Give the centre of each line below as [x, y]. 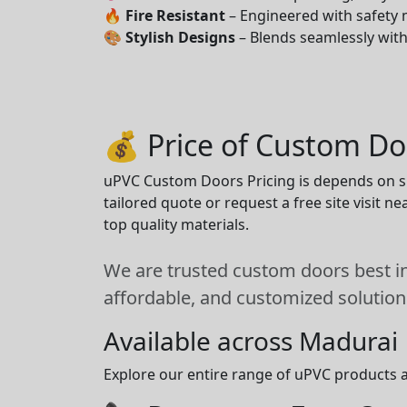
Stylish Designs [180, 37]
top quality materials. [176, 224]
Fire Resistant [175, 15]
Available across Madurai [251, 341]
